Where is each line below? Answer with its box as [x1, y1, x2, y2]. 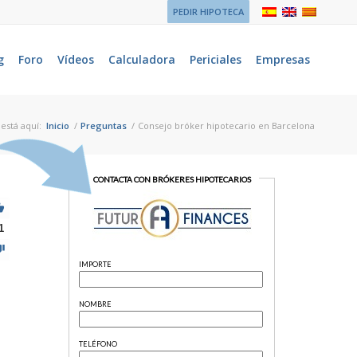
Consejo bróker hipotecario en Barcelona [138, 119, 315, 131]
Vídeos [57, 52, 94, 67]
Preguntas [80, 119, 127, 131]
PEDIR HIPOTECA [173, 6, 244, 18]
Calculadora [108, 52, 175, 67]
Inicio [46, 119, 69, 131]
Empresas [256, 52, 310, 67]
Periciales [190, 52, 241, 67]
